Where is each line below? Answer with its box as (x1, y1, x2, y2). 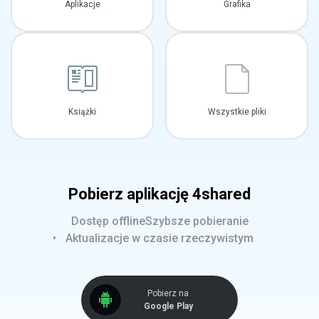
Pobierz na (147, 288, 189, 298)
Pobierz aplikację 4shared (68, 185, 251, 203)
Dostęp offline (70, 214, 145, 228)
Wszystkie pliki (207, 107, 266, 117)
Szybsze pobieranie (145, 214, 249, 228)
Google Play (143, 301, 193, 311)
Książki (68, 107, 96, 117)
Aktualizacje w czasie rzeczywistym (66, 231, 253, 245)
